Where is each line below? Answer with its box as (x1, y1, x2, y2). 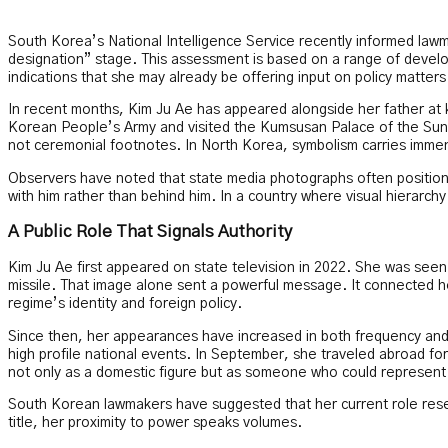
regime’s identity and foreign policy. (8, 297, 242, 312)
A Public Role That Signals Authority (8, 224, 292, 241)
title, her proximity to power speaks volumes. (8, 416, 302, 431)
